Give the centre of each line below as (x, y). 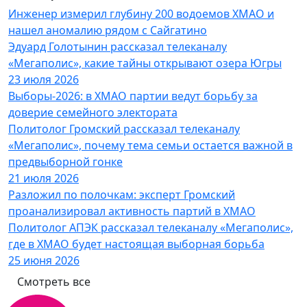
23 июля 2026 (44, 79)
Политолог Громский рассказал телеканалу (124, 128)
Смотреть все (54, 281)
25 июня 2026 (44, 260)
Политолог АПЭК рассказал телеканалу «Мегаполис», (151, 227)
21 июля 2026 (44, 178)
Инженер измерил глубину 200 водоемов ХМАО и (141, 13)
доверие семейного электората (93, 112)
